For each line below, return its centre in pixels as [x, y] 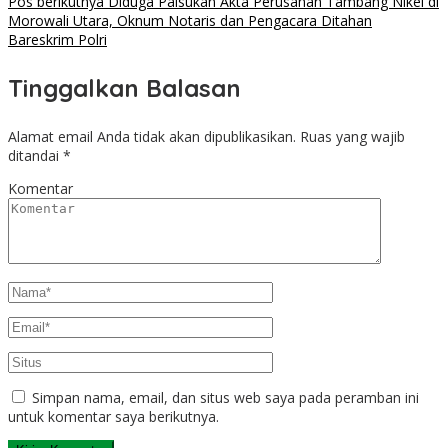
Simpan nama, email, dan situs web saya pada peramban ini [225, 398]
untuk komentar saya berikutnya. [113, 417]
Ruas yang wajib [352, 137]
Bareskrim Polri [57, 40]
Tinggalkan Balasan [124, 88]
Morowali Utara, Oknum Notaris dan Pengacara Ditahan [190, 21]
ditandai [35, 156]
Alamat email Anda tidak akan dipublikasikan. [152, 137]
